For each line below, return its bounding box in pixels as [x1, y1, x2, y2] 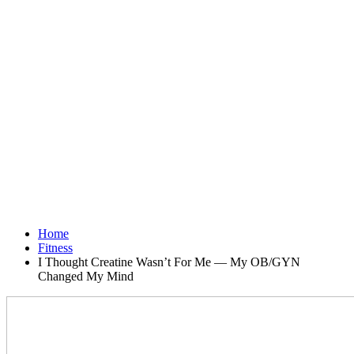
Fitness [38, 241, 73, 254]
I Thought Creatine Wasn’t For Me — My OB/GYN [38, 255, 300, 269]
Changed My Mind [38, 269, 134, 283]
